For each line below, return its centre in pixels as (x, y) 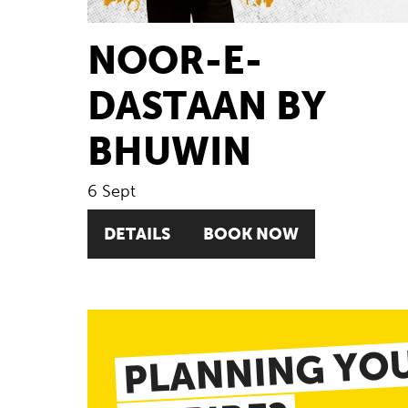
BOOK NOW (251, 233)
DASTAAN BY (207, 105)
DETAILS (138, 233)
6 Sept (112, 191)
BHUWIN (170, 151)
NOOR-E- (175, 60)
